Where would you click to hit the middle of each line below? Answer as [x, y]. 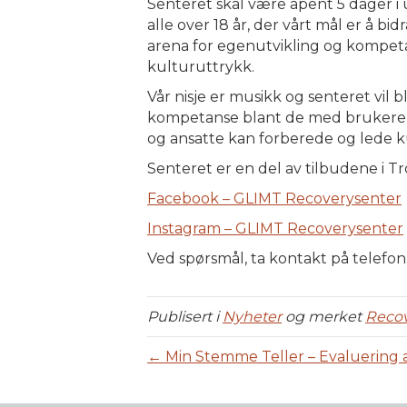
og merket [323, 317]
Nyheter [252, 317]
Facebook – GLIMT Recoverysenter [274, 199]
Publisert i [185, 317]
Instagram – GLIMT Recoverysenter [275, 228]
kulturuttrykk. [201, 67]
